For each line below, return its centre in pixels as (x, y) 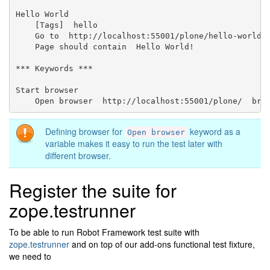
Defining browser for (85, 132)
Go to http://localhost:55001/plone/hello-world (138, 36)
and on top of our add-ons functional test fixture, (162, 244)
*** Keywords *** (54, 68)
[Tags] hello (56, 25)
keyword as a (214, 132)
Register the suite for (93, 190)
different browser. (78, 156)
